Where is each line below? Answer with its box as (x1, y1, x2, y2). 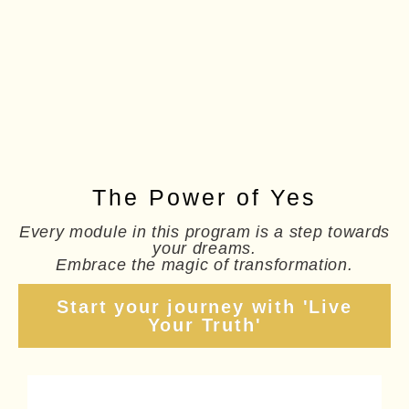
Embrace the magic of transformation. (56, 256, 353, 275)
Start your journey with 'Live (57, 297, 352, 318)
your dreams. (152, 239, 257, 258)
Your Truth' (147, 315, 262, 336)
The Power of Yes (92, 184, 317, 211)
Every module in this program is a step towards (18, 223, 391, 242)
